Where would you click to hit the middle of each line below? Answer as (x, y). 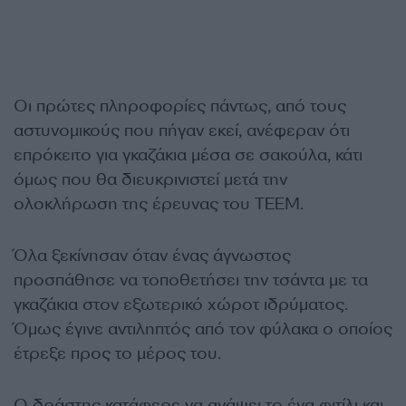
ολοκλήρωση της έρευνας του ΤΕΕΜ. (159, 204)
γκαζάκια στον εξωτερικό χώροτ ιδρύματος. (181, 305)
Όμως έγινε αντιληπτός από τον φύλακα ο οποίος (203, 329)
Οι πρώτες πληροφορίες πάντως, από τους (180, 106)
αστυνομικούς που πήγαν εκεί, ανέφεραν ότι (182, 131)
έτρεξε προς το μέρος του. (117, 354)
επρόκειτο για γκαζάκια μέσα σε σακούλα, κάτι (188, 155)
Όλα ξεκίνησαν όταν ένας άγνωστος (152, 256)
